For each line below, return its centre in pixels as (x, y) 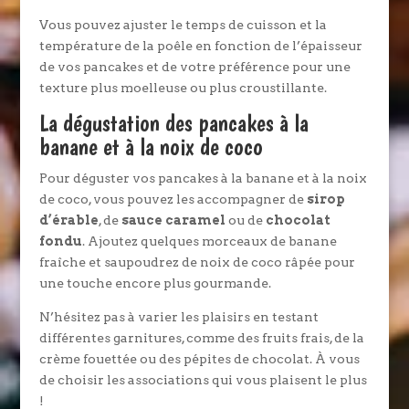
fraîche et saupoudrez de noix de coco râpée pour (197, 262)
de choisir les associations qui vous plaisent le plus (203, 380)
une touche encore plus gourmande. (155, 283)
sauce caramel (173, 220)
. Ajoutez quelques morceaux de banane (209, 241)
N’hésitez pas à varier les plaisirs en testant (178, 317)
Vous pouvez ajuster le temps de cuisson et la (183, 25)
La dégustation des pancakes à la (173, 123)
